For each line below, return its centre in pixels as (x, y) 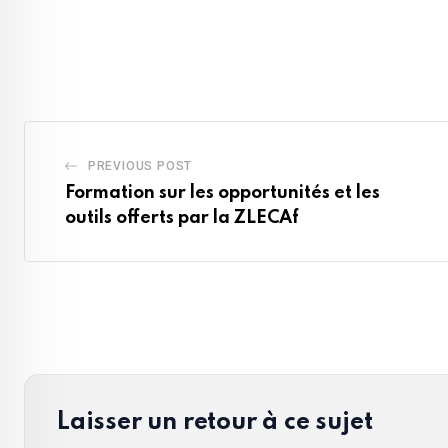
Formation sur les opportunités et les (222, 192)
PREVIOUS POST (140, 165)
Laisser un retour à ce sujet (215, 423)
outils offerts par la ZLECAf (182, 217)
